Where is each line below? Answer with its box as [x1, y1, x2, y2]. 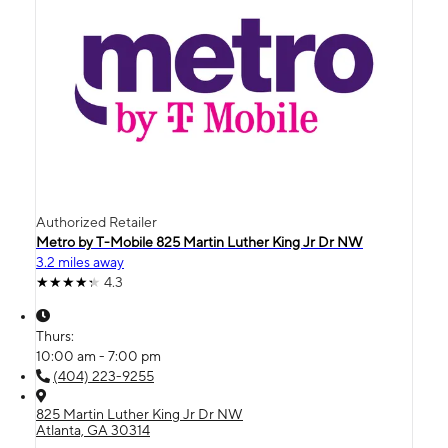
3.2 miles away [36, 253, 124, 270]
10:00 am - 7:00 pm [36, 347, 161, 364]
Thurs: [36, 327, 77, 344]
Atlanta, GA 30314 [36, 421, 150, 438]
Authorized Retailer [36, 213, 157, 230]
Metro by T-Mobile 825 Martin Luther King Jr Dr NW [36, 233, 363, 250]
